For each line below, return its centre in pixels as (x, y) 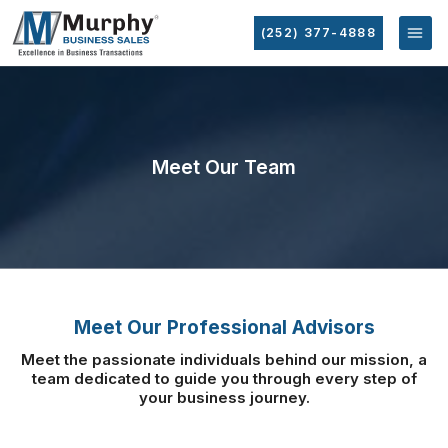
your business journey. (224, 397)
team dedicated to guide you (142, 378)
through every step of (334, 378)
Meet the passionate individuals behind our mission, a (224, 359)
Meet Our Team (224, 166)
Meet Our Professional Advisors (224, 327)
